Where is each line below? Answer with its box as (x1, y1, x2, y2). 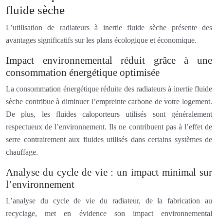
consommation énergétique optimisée (6, 66, 160, 78)
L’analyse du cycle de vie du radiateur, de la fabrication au (6, 196, 212, 205)
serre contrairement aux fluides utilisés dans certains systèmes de (6, 135, 212, 144)
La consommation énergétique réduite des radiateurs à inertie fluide (6, 84, 212, 93)
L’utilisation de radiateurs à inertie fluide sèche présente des (6, 23, 212, 32)
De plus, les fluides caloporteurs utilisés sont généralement (6, 109, 212, 118)
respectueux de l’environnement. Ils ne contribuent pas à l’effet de (6, 122, 212, 131)
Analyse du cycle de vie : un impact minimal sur (6, 166, 212, 178)
